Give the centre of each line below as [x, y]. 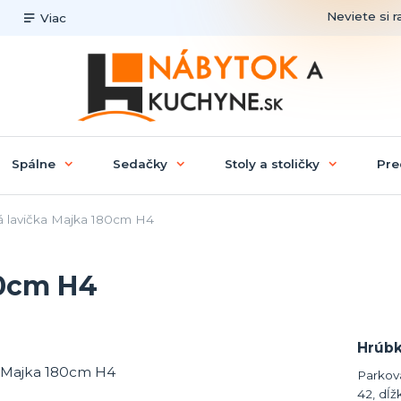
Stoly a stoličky [272, 163]
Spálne [33, 163]
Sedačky [140, 163]
